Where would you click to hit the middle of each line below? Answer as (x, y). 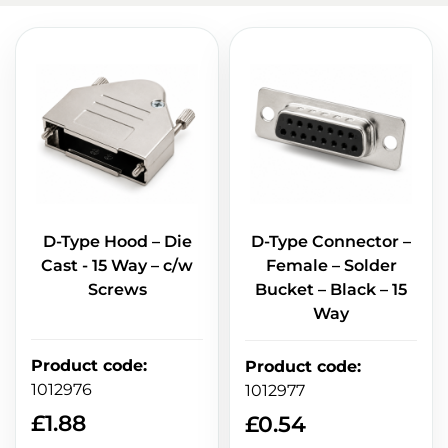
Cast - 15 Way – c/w (117, 266)
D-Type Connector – (331, 242)
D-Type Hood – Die (117, 242)
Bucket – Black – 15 (331, 290)
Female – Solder (331, 266)
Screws (117, 290)
